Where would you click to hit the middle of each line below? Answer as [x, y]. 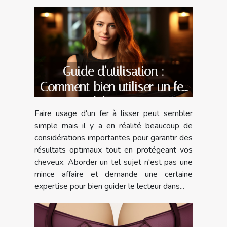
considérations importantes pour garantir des [113, 138]
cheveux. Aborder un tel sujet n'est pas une [113, 162]
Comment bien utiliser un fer [113, 87]
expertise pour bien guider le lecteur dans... [109, 187]
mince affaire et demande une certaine [113, 175]
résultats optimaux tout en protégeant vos [113, 150]
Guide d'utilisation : [113, 72]
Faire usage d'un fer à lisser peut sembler [113, 114]
